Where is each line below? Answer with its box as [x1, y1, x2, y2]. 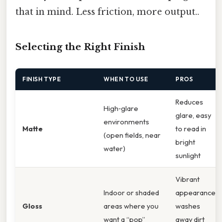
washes [175, 201, 200, 211]
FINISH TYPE [22, 75, 61, 83]
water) [104, 144, 125, 154]
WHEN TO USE [104, 75, 149, 83]
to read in [175, 124, 206, 134]
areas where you [104, 201, 159, 211]
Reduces [175, 97, 203, 107]
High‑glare [104, 104, 138, 113]
